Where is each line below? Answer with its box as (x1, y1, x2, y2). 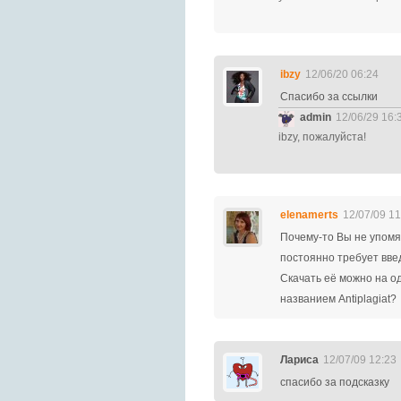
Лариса (280, 354, 319, 366)
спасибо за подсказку (280, 376, 389, 388)
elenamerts (280, 209, 338, 221)
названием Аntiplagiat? (280, 293, 397, 305)
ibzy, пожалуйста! (278, 131, 366, 143)
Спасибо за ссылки (280, 90, 378, 103)
